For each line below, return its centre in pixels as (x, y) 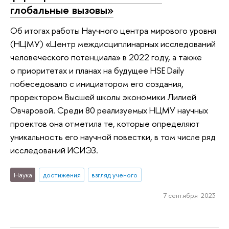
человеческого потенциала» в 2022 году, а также (106, 57)
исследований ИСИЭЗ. (54, 150)
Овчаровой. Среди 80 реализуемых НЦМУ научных (109, 110)
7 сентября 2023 (189, 196)
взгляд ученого (115, 175)
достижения (62, 175)
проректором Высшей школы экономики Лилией (103, 97)
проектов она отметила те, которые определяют (105, 123)
